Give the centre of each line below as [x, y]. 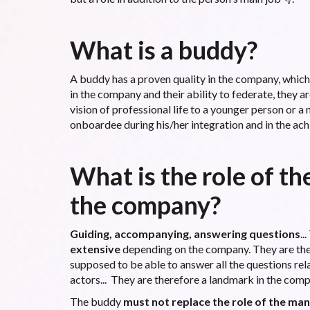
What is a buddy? [163, 49]
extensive [95, 248]
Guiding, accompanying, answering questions [185, 233]
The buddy [96, 301]
